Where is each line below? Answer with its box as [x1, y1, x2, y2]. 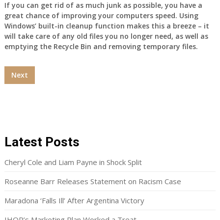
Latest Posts [4, 135, 80, 150]
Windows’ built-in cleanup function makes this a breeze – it [4, 21, 209, 31]
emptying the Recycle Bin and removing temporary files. [4, 42, 198, 52]
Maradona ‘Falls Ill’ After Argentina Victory [4, 195, 144, 206]
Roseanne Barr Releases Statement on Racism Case [4, 176, 181, 187]
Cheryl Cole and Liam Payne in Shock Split [4, 157, 142, 167]
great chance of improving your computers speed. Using [4, 11, 198, 21]
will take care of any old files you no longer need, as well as [4, 31, 208, 41]
